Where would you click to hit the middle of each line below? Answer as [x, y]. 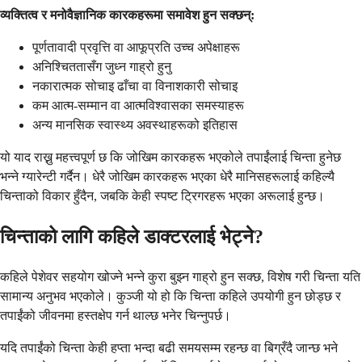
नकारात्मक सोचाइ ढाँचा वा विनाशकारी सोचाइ [135, 86]
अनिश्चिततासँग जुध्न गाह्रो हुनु [102, 67]
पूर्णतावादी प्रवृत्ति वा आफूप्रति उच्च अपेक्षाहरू [136, 48]
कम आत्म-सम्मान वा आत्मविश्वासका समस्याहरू [138, 106]
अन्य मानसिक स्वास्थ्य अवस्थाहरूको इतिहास [135, 125]
